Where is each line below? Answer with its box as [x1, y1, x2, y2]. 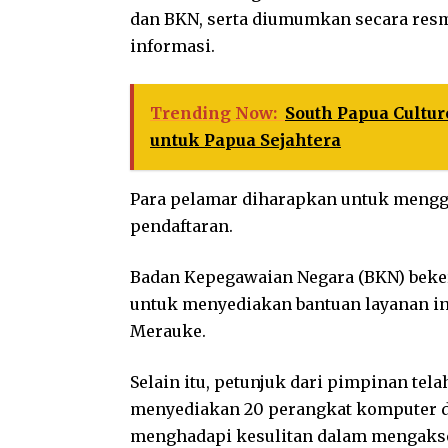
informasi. [130, 36, 215, 56]
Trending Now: [150, 103, 277, 123]
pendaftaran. [130, 216, 233, 236]
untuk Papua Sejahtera [150, 130, 341, 150]
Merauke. [130, 321, 206, 341]
